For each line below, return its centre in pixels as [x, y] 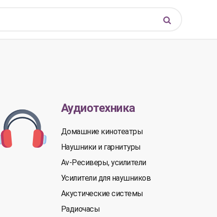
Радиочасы [80, 209]
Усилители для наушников [106, 178]
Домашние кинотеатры [102, 132]
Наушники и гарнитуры [101, 147]
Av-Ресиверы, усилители [103, 163]
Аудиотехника [98, 108]
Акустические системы [102, 194]
